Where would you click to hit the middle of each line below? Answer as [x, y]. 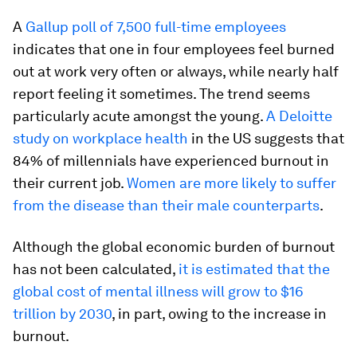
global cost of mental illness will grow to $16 [158, 291]
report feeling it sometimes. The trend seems [161, 93]
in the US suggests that [266, 138]
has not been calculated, [96, 269]
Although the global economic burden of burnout [174, 246]
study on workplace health [100, 138]
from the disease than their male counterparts [166, 205]
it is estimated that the [254, 269]
